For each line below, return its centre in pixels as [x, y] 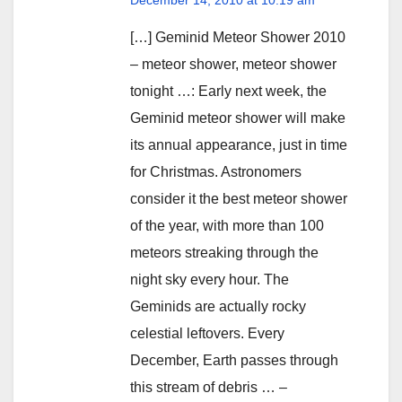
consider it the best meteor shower [239, 198]
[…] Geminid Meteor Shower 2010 [238, 37]
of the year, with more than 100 [227, 225]
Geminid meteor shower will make [238, 118]
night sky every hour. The [210, 279]
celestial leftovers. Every [207, 333]
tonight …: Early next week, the [228, 91]
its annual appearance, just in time [239, 144]
